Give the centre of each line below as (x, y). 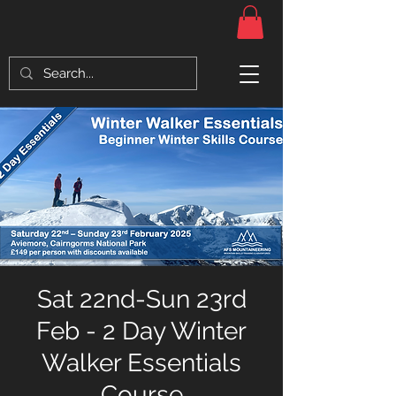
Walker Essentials (141, 363)
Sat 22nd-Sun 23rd (141, 300)
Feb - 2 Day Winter (141, 331)
